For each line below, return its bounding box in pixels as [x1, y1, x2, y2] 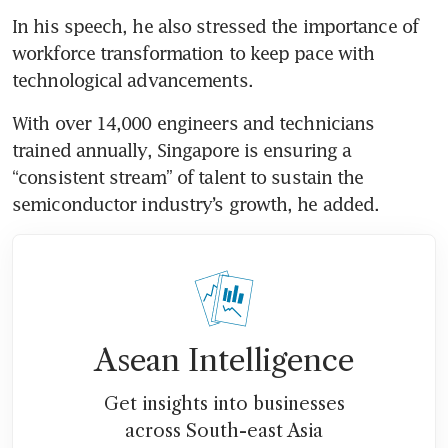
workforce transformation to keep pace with [12, 41, 375, 64]
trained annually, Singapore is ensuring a [12, 138, 352, 161]
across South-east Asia [125, 419, 323, 442]
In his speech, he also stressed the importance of [12, 14, 418, 37]
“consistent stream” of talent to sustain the [12, 165, 364, 188]
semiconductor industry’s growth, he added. [12, 192, 380, 215]
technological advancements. [12, 68, 258, 91]
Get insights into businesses [103, 392, 345, 415]
